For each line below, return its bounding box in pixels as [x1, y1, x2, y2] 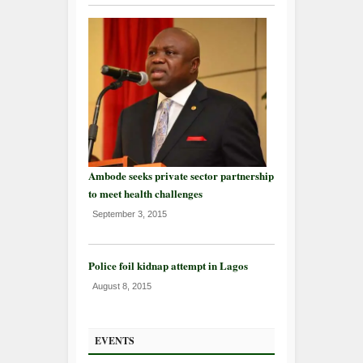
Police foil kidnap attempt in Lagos [88, 257, 248, 273]
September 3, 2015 [92, 208, 167, 219]
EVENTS [95, 333, 135, 348]
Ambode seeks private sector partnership [88, 167, 274, 183]
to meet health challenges [88, 185, 203, 201]
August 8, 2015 [92, 280, 152, 291]
